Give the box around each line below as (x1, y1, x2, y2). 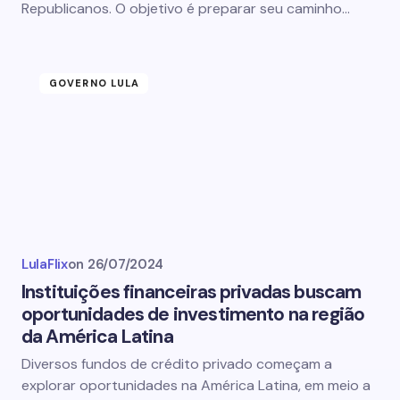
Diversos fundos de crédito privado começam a (21, 354, 332, 373)
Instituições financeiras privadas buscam (21, 279, 362, 304)
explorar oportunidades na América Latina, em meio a (21, 376, 371, 395)
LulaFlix (21, 255, 68, 273)
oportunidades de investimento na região (21, 302, 365, 327)
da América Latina (21, 324, 173, 349)
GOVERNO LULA (49, 77, 140, 89)
